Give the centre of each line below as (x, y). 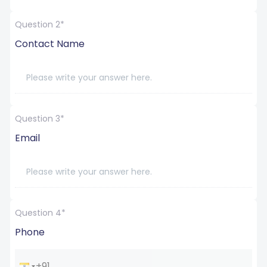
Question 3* (40, 119)
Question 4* (40, 213)
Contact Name (50, 44)
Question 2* (40, 24)
